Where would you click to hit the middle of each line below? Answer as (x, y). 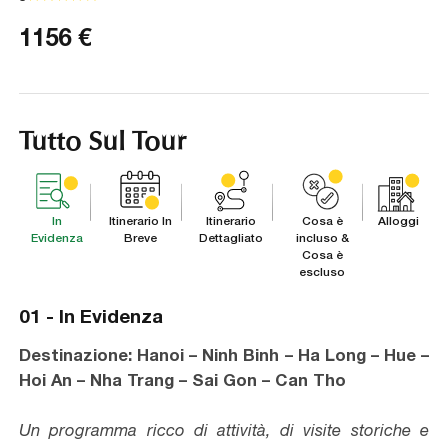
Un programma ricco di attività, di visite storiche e (224, 430)
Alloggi (398, 220)
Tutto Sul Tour (103, 137)
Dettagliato (231, 237)
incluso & (322, 237)
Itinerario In (141, 220)
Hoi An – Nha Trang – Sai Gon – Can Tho (183, 380)
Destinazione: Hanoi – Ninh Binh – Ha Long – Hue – (224, 355)
